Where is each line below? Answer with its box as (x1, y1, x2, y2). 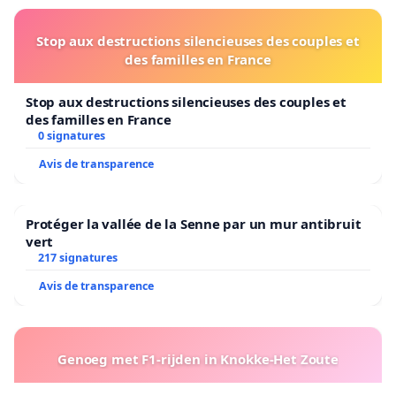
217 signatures (37, 249, 118, 265)
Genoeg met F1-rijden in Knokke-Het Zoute (57, 349, 339, 368)
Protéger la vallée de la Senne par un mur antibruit (26, 214, 362, 232)
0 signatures (37, 127, 105, 143)
